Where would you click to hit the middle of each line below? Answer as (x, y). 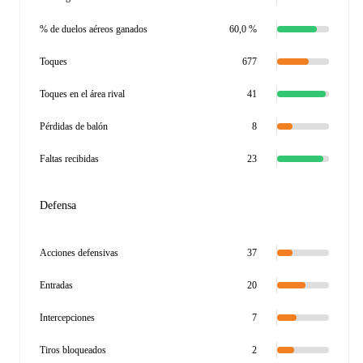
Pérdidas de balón (74, 126)
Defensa (58, 205)
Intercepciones (67, 318)
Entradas (56, 285)
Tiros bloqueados (73, 350)
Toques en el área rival (82, 94)
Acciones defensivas (79, 253)
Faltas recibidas (69, 159)
